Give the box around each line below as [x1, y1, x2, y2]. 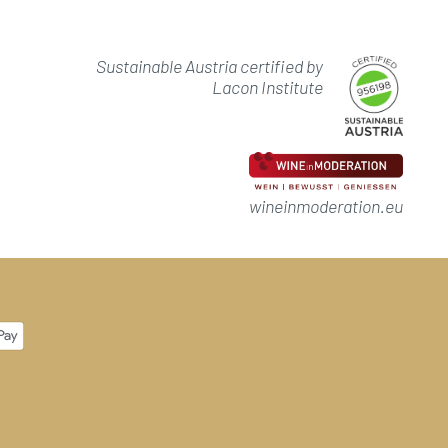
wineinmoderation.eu [248, 194, 403, 217]
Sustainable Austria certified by [95, 54, 323, 77]
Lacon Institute [211, 75, 323, 98]
